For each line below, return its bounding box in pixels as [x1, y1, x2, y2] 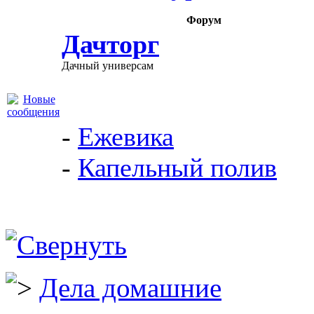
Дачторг [62, 29, 159, 59]
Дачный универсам [62, 60, 153, 71]
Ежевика [78, 122, 174, 151]
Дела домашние [39, 273, 221, 303]
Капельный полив [78, 153, 277, 182]
